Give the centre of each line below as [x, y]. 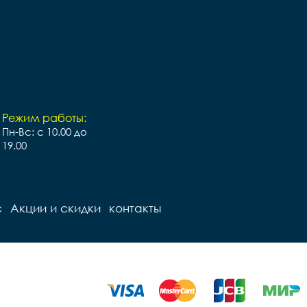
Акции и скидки [56, 208]
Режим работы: [44, 118]
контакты [135, 208]
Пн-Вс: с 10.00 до [45, 132]
